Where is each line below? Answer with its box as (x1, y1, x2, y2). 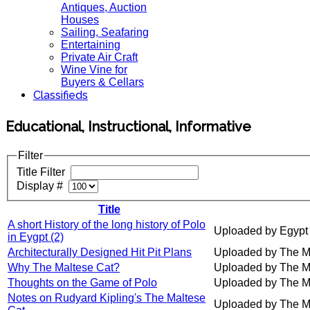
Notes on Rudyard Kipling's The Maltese (8, 292, 206, 304)
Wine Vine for (61, 64, 127, 75)
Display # (17, 180, 69, 192)
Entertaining (61, 39, 120, 51)
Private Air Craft (61, 51, 138, 63)
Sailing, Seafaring (61, 26, 149, 38)
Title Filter (17, 166, 68, 179)
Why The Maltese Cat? (8, 262, 120, 274)
